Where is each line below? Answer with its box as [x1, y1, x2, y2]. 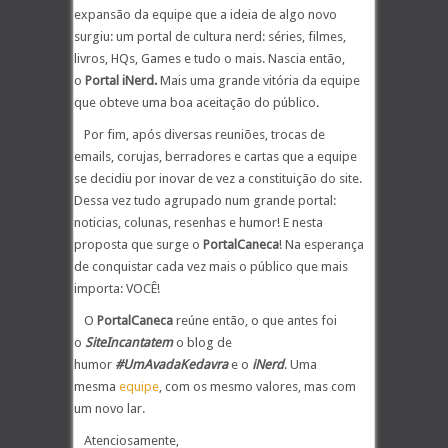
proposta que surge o [74, 237, 203, 252]
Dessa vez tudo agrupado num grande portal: [74, 193, 336, 208]
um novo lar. [74, 401, 145, 416]
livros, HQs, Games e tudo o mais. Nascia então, [74, 51, 345, 66]
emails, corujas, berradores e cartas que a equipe [74, 149, 357, 164]
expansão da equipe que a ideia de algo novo [74, 7, 337, 22]
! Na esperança [279, 237, 364, 252]
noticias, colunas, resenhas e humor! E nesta [74, 215, 323, 230]
